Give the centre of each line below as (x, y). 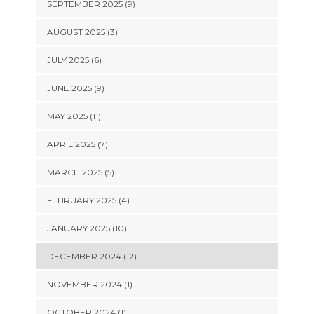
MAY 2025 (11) (74, 116)
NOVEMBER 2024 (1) (89, 284)
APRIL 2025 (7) (77, 144)
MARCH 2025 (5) (80, 172)
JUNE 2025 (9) (75, 88)
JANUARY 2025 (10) (87, 228)
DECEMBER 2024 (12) (91, 256)
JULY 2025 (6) (74, 60)
